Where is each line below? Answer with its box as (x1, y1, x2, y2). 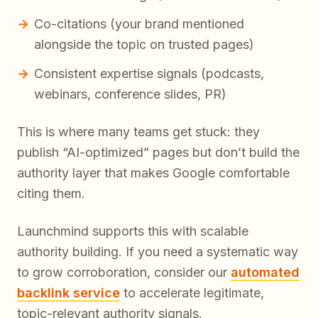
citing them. (17, 186, 85, 202)
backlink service (17, 285, 120, 301)
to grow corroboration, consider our (17, 265, 231, 280)
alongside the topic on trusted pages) (34, 37, 254, 53)
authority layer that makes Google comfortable (17, 165, 290, 181)
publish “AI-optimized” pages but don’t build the (17, 145, 300, 160)
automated (231, 265, 300, 280)
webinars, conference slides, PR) (34, 87, 226, 102)
